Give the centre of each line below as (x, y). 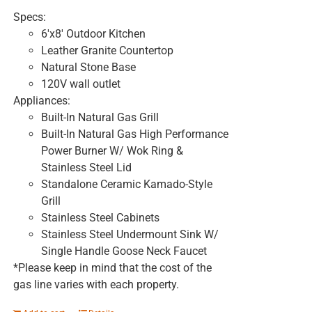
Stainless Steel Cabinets (100, 218)
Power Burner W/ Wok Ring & (112, 151)
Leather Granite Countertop (107, 51)
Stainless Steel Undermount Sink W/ (130, 235)
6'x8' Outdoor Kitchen (93, 34)
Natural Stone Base (88, 68)
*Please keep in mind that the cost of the (112, 268)
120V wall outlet (80, 84)
